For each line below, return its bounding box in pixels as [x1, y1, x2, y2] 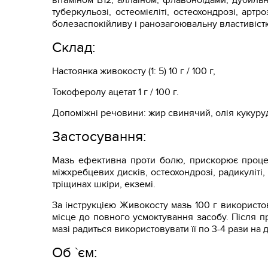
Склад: [52, 39, 96, 57]
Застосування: [52, 128, 147, 146]
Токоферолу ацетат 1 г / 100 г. [52, 86, 179, 99]
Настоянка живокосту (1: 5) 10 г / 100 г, [52, 65, 215, 78]
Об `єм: [52, 244, 98, 262]
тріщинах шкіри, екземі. [52, 178, 156, 191]
